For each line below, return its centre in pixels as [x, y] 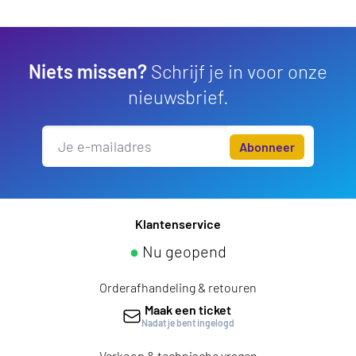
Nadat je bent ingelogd [188, 323]
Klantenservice [178, 224]
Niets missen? [88, 71]
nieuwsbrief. [178, 97]
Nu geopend [183, 251]
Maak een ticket [188, 310]
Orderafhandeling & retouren [178, 287]
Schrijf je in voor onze [237, 71]
